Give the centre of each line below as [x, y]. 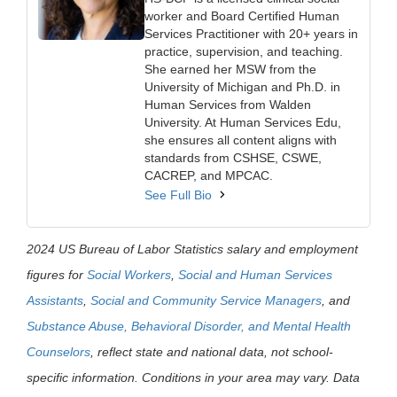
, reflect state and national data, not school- [212, 351]
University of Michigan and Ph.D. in [242, 86]
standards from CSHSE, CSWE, [233, 157]
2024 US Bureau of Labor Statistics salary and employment [192, 249]
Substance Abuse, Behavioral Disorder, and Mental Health [189, 326]
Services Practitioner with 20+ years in [251, 33]
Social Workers [129, 274]
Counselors [58, 351]
